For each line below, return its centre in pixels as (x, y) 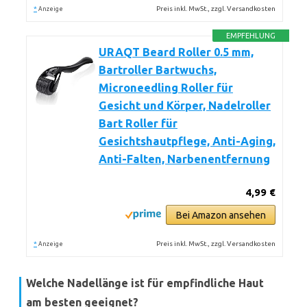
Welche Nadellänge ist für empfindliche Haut (145, 283)
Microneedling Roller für (166, 88)
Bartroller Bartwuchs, (158, 70)
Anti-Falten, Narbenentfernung (184, 159)
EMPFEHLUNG (251, 36)
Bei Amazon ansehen (221, 215)
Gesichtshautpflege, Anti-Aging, (187, 141)
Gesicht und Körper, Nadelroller (185, 106)
